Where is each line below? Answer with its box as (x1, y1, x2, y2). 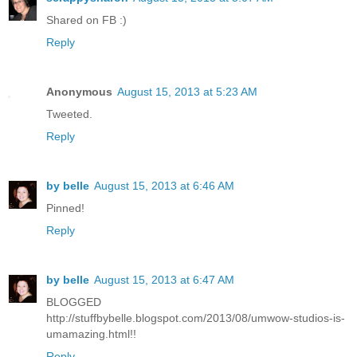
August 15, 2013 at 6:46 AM (94, 178, 234, 192)
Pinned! (46, 201, 84, 214)
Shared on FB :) (46, 13, 127, 26)
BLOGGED (46, 295, 101, 308)
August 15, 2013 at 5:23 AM (117, 84, 257, 98)
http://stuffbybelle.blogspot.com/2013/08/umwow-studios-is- (46, 311, 345, 324)
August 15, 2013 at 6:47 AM (94, 273, 234, 286)
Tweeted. (46, 107, 92, 120)
